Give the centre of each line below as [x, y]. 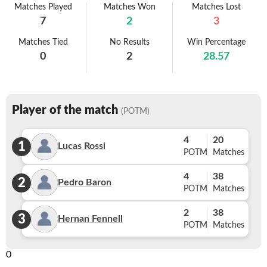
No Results [129, 42]
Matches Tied [43, 42]
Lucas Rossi [82, 146]
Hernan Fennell [90, 219]
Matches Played [43, 7]
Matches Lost [216, 7]
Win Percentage [216, 42]
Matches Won [129, 7]
